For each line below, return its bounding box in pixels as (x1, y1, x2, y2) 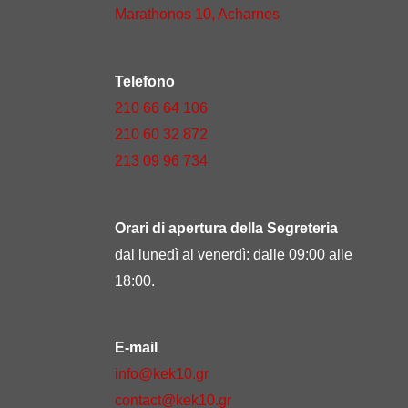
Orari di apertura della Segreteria (115, 219, 338, 236)
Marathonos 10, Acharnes (115, 6, 280, 23)
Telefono (115, 73, 175, 89)
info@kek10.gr (115, 366, 209, 382)
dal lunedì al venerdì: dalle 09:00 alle (115, 246, 352, 262)
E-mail (115, 340, 158, 356)
